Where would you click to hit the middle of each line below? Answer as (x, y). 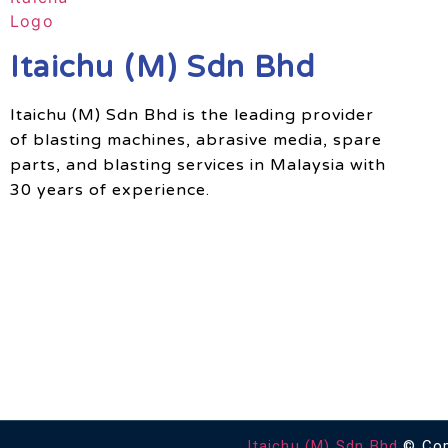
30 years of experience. (110, 190)
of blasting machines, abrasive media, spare (196, 140)
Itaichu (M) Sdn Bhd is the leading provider (192, 115)
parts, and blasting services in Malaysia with (198, 165)
